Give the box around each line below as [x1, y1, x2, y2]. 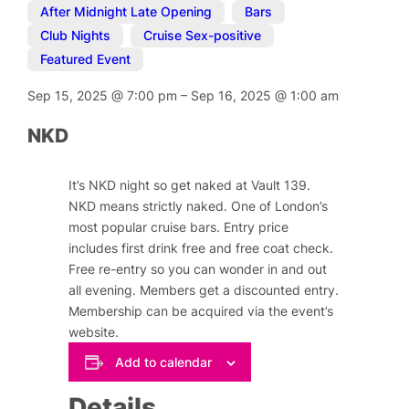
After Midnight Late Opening [40, 4, 213, 20]
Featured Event [40, 51, 131, 68]
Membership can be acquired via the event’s [68, 303, 334, 320]
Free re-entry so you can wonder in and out [68, 261, 328, 278]
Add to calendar [114, 353, 212, 370]
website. [68, 324, 120, 341]
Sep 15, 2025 [27, 87, 112, 103]
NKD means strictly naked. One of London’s [68, 198, 329, 215]
